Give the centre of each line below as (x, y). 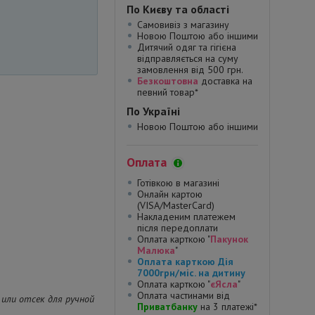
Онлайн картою (170, 194)
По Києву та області (178, 9)
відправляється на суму (188, 58)
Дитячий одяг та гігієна (187, 47)
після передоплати (178, 228)
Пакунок (229, 239)
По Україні (153, 111)
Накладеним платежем (186, 217)
